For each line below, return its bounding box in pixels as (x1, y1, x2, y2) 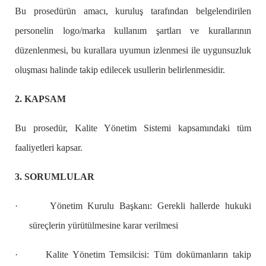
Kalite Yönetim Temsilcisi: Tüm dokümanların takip (45, 249, 252, 260)
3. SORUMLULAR (15, 172, 94, 182)
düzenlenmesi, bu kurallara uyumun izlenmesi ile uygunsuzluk (15, 45, 251, 56)
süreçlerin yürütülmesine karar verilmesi (29, 220, 178, 231)
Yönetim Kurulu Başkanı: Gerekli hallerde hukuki (49, 201, 252, 211)
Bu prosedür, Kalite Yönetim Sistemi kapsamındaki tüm (15, 123, 251, 134)
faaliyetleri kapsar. (15, 142, 83, 153)
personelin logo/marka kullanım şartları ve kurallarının (15, 26, 251, 36)
